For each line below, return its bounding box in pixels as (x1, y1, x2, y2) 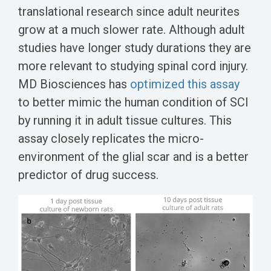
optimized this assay (130, 77, 240, 92)
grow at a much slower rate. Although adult (18, 22, 245, 38)
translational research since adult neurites (18, 4, 240, 19)
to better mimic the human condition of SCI (18, 95, 249, 110)
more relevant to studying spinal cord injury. (18, 59, 248, 74)
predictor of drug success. (18, 168, 162, 183)
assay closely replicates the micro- (18, 131, 204, 146)
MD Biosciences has (18, 77, 130, 92)
